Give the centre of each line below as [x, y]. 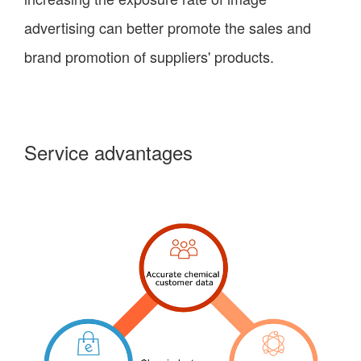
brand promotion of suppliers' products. [149, 56]
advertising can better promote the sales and [168, 27]
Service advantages [108, 151]
